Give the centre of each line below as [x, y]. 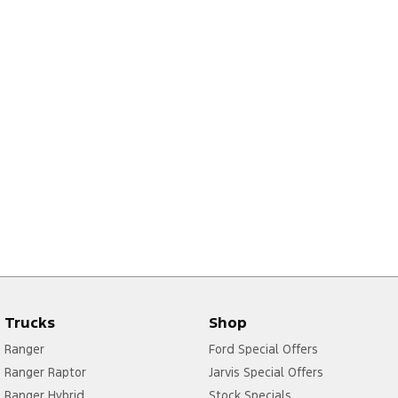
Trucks [30, 323]
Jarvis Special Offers [266, 373]
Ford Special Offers [263, 350]
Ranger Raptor [45, 373]
